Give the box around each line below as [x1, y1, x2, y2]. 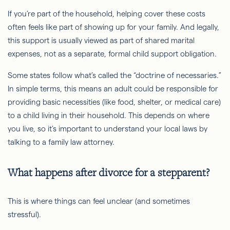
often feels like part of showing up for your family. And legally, [8, 23, 219, 31]
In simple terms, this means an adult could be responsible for [8, 84, 218, 93]
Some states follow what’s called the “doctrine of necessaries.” [8, 71, 221, 80]
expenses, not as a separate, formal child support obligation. [8, 49, 217, 58]
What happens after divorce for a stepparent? [8, 165, 210, 179]
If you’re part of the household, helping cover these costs [8, 9, 205, 18]
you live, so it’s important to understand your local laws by [8, 124, 207, 133]
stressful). [8, 209, 43, 219]
